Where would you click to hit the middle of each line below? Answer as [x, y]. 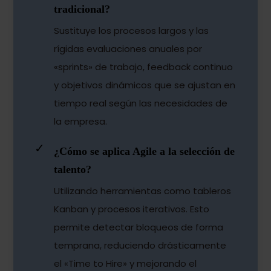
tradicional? [82, 9]
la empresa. [81, 122]
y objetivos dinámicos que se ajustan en [145, 85]
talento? [73, 170]
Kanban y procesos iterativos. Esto [132, 209]
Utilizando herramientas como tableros [143, 191]
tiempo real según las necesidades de [141, 103]
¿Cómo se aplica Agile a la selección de [145, 152]
